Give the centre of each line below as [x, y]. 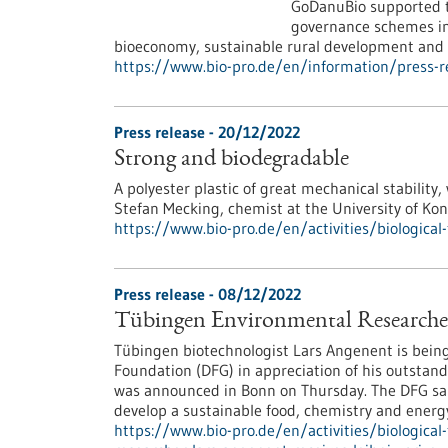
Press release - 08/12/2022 [207, 294]
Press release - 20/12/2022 [207, 132]
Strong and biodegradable [231, 160]
